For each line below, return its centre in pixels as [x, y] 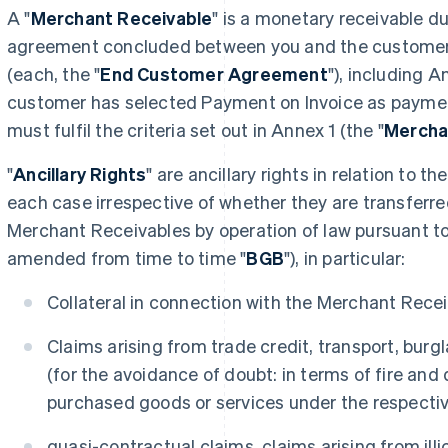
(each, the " [54, 73]
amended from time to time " [127, 257]
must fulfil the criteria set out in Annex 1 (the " [196, 129]
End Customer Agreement [214, 73]
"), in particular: [345, 257]
